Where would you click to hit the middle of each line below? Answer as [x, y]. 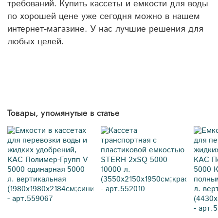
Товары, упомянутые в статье [64, 113]
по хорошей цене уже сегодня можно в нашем [104, 16]
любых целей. [36, 42]
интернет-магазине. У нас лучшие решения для [105, 29]
